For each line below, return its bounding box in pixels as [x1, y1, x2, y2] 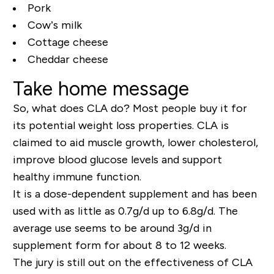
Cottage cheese [27, 36, 108, 49]
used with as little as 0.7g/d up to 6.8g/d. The [12, 205, 238, 218]
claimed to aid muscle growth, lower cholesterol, [12, 136, 258, 149]
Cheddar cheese [27, 53, 108, 66]
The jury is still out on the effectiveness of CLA [12, 256, 253, 269]
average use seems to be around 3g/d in [12, 222, 212, 235]
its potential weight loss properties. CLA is [12, 119, 229, 132]
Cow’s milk [27, 19, 82, 32]
